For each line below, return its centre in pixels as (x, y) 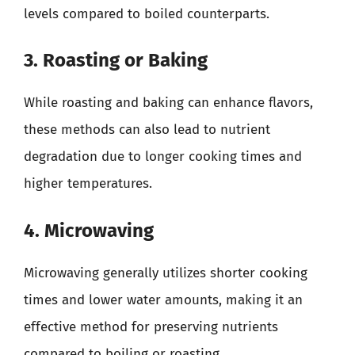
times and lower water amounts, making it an (163, 300)
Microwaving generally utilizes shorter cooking (166, 273)
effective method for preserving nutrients (151, 326)
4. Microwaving (89, 230)
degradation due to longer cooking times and (163, 157)
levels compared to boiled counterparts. (147, 13)
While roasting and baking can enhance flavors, (168, 103)
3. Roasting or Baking (116, 60)
